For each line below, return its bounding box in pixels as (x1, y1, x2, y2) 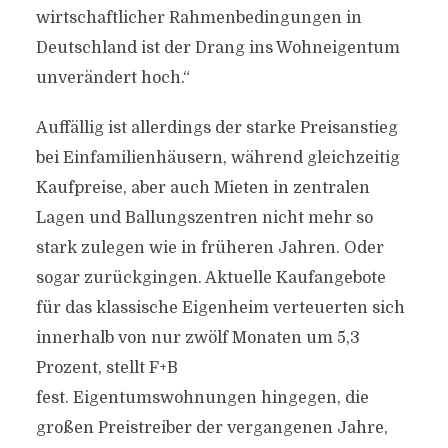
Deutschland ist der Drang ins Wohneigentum (35, 39, 400, 57)
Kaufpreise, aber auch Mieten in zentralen (35, 179, 370, 197)
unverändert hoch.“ (35, 69, 190, 87)
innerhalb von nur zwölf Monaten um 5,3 (35, 329, 360, 347)
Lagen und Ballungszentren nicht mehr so (35, 209, 373, 227)
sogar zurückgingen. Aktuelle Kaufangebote (35, 269, 386, 287)
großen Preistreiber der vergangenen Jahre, (35, 419, 388, 437)
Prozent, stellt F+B (35, 359, 178, 377)
